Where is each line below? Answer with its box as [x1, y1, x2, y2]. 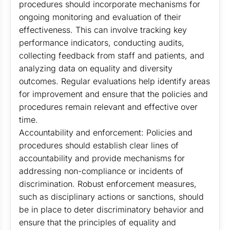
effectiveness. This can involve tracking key [19, 25, 187, 35]
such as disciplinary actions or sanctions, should [19, 191, 204, 202]
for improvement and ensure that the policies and [19, 89, 208, 99]
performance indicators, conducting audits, [19, 37, 184, 48]
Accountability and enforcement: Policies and [19, 127, 193, 138]
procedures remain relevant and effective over [19, 102, 198, 112]
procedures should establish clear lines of [19, 140, 179, 150]
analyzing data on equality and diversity [19, 63, 172, 73]
